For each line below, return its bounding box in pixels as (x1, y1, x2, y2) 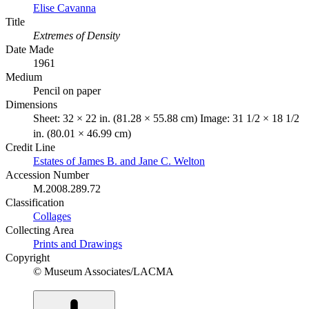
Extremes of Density (33, 30, 120, 42)
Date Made (6, 43, 54, 56)
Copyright (6, 252, 50, 264)
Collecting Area (6, 224, 74, 237)
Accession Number (6, 169, 89, 181)
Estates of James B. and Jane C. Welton (33, 155, 205, 168)
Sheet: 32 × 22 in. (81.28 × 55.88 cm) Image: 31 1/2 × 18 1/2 (33, 112, 299, 125)
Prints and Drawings (33, 238, 122, 250)
